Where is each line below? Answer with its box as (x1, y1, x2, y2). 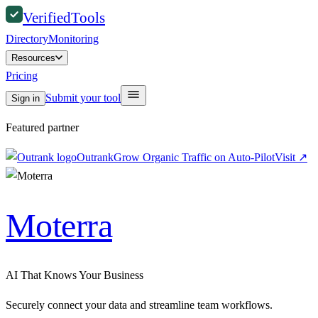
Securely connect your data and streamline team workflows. (6, 299, 273, 312)
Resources (11, 53, 55, 63)
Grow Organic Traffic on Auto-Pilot (114, 151, 275, 163)
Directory (6, 33, 48, 45)
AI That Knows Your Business (6, 269, 143, 282)
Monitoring (48, 33, 99, 45)
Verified (23, 9, 71, 26)
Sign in (11, 93, 40, 104)
